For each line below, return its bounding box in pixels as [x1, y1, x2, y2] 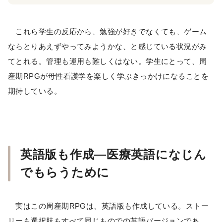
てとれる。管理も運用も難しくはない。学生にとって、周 [8, 56, 207, 65]
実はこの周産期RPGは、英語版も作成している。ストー [8, 201, 209, 210]
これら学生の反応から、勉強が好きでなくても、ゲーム [8, 27, 207, 36]
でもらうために [20, 165, 110, 179]
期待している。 [8, 86, 62, 95]
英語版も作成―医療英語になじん [20, 147, 207, 161]
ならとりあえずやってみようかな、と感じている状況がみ [8, 42, 207, 51]
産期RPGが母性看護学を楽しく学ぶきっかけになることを [8, 71, 209, 80]
